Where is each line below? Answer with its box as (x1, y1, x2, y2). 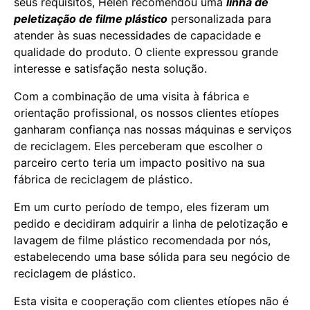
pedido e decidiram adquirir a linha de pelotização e (14, 217, 288, 230)
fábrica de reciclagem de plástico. (14, 172, 192, 186)
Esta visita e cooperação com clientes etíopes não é (14, 294, 289, 308)
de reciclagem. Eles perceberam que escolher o (14, 139, 263, 153)
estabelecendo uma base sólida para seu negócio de (14, 250, 290, 264)
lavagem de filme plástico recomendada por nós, (14, 233, 271, 247)
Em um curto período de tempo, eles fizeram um (14, 200, 269, 214)
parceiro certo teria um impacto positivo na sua (14, 156, 265, 170)
